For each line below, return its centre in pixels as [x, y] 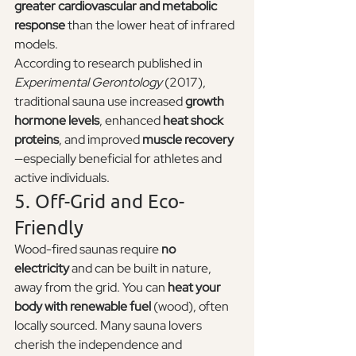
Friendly [49, 226]
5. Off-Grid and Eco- [99, 200]
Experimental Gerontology [88, 82]
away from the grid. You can [91, 287]
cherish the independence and [99, 344]
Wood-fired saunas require [88, 249]
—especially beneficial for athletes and [119, 158]
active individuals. [62, 177]
